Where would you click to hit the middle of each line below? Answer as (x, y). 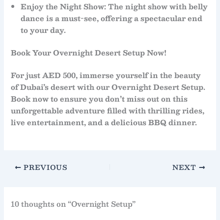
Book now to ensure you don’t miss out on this (99, 98)
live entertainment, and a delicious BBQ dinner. (104, 122)
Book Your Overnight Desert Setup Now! (89, 52)
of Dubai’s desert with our (61, 87)
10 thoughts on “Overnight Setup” (73, 204)
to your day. (43, 30)
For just (27, 75)
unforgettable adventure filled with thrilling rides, (108, 110)
